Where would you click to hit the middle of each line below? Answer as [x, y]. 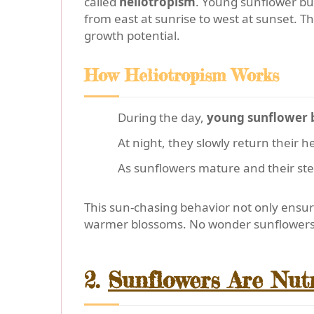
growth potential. [132, 36]
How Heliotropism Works [182, 76]
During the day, [162, 118]
